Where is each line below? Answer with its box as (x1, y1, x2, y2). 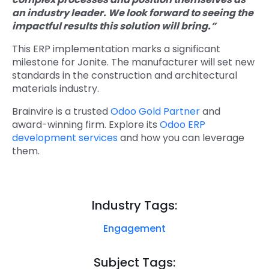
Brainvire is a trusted (12, 104, 110, 119)
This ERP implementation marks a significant (12, 42, 220, 56)
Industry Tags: (92, 197, 177, 214)
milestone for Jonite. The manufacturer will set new (12, 55, 255, 70)
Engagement (103, 222, 166, 236)
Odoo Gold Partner (110, 104, 200, 119)
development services (12, 131, 118, 145)
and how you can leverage (118, 131, 244, 145)
